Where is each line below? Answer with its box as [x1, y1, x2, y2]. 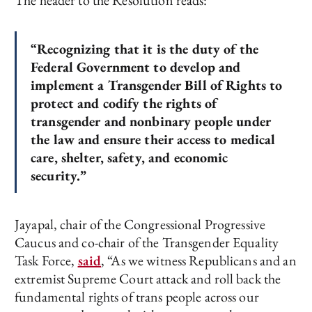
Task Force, [15, 251, 78, 270]
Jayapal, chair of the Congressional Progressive [15, 215, 266, 233]
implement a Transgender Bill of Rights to [31, 76, 283, 94]
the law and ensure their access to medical [31, 130, 276, 148]
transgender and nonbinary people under [31, 112, 271, 130]
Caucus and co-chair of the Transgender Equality [15, 233, 279, 251]
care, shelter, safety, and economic [31, 148, 228, 166]
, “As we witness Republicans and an [101, 251, 297, 270]
